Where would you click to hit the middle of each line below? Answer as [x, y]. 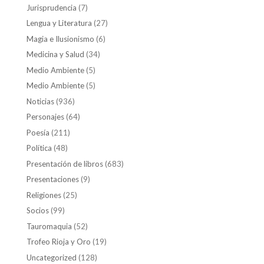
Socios [37, 211]
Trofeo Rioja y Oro [58, 242]
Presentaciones [52, 179]
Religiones [44, 195]
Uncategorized [51, 257]
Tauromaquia [49, 226]
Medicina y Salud [55, 55]
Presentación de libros [65, 164]
